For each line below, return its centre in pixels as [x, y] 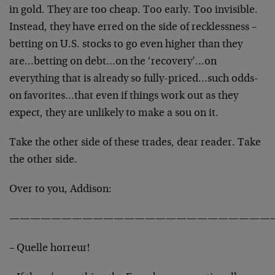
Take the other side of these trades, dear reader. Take [135, 143]
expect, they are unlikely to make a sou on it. [114, 114]
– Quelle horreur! [49, 249]
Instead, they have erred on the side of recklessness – [133, 28]
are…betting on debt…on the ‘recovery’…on [113, 62]
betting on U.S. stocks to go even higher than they [126, 45]
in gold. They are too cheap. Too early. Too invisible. [134, 10]
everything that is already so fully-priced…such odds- [134, 79]
